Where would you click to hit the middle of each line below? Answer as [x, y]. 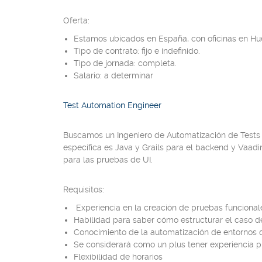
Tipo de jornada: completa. [125, 63]
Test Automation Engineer [112, 105]
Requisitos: [84, 189]
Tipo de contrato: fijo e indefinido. [137, 51]
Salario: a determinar [113, 75]
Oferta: [76, 20]
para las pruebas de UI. [108, 160]
